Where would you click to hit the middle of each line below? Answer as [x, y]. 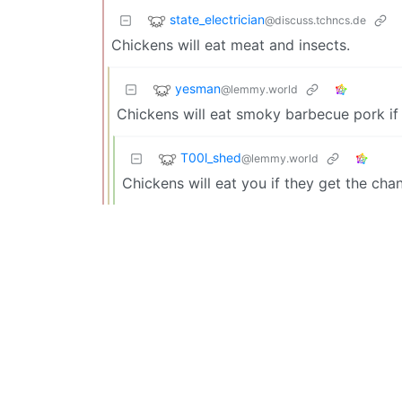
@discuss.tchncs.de [315, 21]
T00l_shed [211, 158]
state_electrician [217, 20]
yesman [198, 89]
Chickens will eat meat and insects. [231, 45]
